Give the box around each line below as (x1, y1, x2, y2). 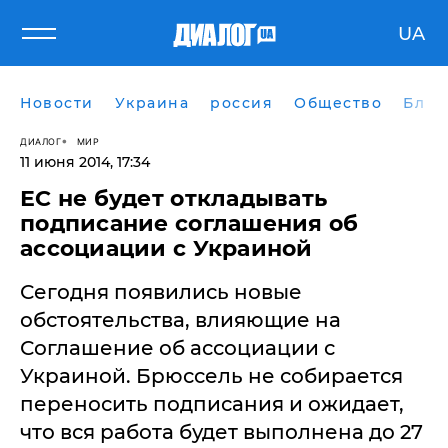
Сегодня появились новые (20, 280, 302, 304)
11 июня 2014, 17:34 (20, 153, 150, 171)
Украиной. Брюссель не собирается (20, 364, 403, 388)
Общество (294, 94, 382, 112)
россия (210, 94, 273, 112)
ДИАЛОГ (20, 135, 61, 147)
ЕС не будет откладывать (20, 185, 328, 212)
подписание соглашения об (20, 210, 359, 237)
